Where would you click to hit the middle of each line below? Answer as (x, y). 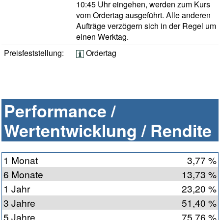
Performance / (60, 111)
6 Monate (23, 174)
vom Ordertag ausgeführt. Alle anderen (143, 15)
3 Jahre (19, 203)
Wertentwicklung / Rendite (108, 130)
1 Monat (21, 160)
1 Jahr (17, 189)
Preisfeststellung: (34, 53)
